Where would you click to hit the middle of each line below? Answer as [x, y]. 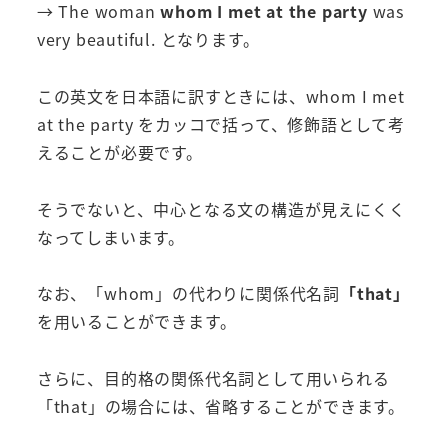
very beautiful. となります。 [148, 39]
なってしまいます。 [110, 236]
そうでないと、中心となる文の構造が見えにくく [221, 208]
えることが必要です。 [119, 151]
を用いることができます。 [136, 321]
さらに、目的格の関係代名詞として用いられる [213, 378]
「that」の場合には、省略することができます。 [220, 406]
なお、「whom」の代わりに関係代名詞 [188, 293]
